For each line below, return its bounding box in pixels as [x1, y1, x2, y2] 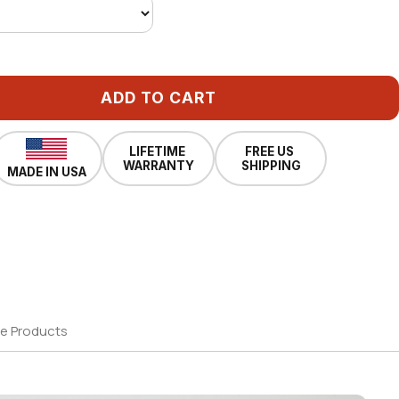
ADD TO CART [101, 87, 216, 107]
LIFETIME [129, 143, 188, 159]
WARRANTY [123, 158, 194, 173]
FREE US [245, 143, 297, 159]
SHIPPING [240, 158, 301, 173]
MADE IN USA [6, 164, 86, 179]
